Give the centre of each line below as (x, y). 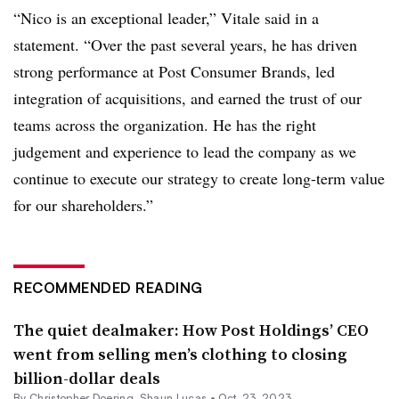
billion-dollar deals (87, 378)
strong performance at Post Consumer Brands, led (174, 71)
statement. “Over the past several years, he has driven (185, 44)
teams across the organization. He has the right (165, 124)
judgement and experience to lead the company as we (185, 151)
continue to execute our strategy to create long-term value (199, 178)
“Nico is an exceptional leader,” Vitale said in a (166, 17)
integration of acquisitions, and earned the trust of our (187, 98)
